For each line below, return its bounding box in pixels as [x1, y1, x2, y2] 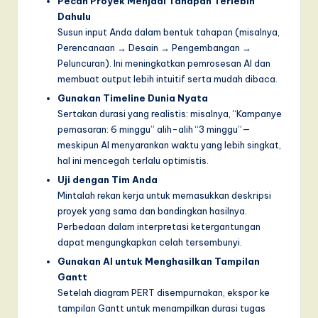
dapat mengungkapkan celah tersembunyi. [57, 236, 242, 248]
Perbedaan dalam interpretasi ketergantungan [57, 221, 261, 233]
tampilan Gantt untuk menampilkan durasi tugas [57, 302, 265, 314]
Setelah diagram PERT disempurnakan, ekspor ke [57, 287, 270, 299]
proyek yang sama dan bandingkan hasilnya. [57, 205, 247, 217]
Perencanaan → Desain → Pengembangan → [57, 42, 251, 54]
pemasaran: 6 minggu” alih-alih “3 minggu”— [57, 124, 251, 136]
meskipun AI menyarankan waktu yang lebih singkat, [57, 139, 281, 151]
